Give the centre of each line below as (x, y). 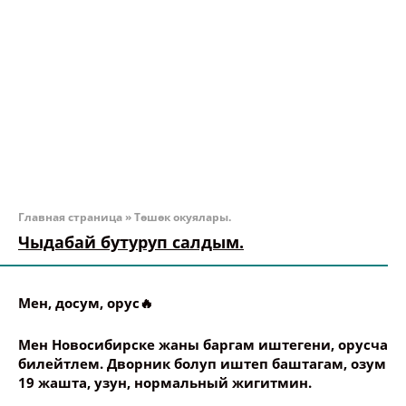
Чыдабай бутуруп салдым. (131, 242)
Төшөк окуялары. (183, 217)
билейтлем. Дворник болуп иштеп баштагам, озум (202, 363)
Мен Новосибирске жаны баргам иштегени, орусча (203, 344)
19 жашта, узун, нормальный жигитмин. (165, 382)
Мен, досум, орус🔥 (86, 303)
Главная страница (70, 217)
